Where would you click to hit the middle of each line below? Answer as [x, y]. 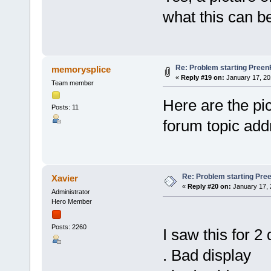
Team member [72, 83]
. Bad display [207, 256]
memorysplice [81, 69]
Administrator [70, 192]
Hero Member [71, 202]
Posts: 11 [65, 107]
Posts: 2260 [69, 227]
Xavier [65, 178]
